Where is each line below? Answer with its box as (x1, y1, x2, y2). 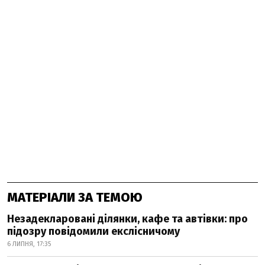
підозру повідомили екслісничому (7, 225, 180, 238)
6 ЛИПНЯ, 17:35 (7, 240, 51, 248)
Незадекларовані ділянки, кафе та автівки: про (7, 212, 248, 225)
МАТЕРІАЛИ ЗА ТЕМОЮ (7, 189, 143, 205)
